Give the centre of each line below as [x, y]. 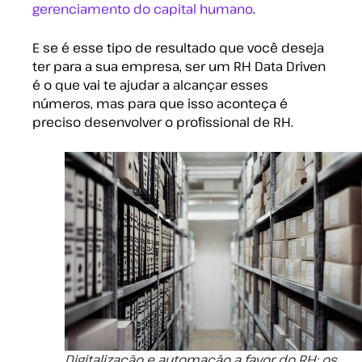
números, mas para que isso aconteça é [160, 104]
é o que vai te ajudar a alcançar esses [150, 85]
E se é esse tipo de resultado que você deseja [178, 48]
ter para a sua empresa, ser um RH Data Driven [179, 67]
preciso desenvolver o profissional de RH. [163, 122]
